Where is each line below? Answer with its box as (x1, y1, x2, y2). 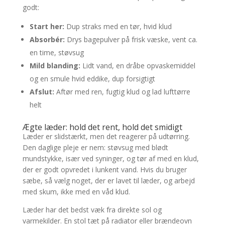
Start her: (29, 22, 64, 32)
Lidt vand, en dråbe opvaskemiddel (80, 61, 195, 71)
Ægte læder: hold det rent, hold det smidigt (22, 122, 182, 133)
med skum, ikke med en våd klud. (22, 187, 130, 197)
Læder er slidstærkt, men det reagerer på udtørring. (22, 132, 190, 142)
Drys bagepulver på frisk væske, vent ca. (64, 35, 197, 45)
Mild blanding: (29, 61, 80, 71)
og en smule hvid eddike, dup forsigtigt (29, 74, 155, 84)
